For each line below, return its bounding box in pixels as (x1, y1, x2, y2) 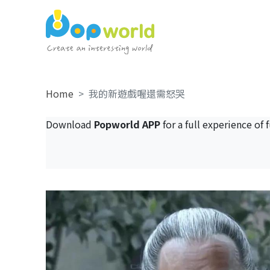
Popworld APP (93, 117, 160, 131)
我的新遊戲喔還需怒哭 (88, 86, 185, 101)
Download (45, 117, 94, 131)
